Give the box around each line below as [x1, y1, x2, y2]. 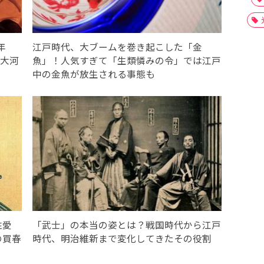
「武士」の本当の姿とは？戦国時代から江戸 [32, 217, 221, 231]
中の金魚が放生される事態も [32, 67, 155, 80]
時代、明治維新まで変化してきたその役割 [32, 231, 212, 245]
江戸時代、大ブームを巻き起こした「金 [32, 39, 202, 53]
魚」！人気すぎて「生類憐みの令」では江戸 [32, 53, 221, 67]
